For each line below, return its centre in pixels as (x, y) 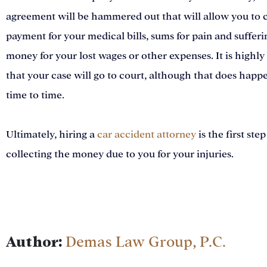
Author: (34, 242)
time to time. (35, 96)
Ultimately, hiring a (52, 135)
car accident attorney (147, 135)
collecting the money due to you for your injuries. (120, 155)
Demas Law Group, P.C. (146, 243)
